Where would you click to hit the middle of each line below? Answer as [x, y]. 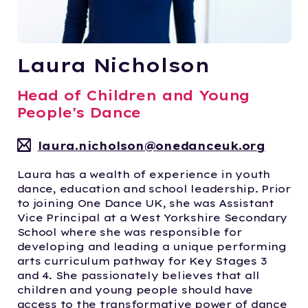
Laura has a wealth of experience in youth [144, 175]
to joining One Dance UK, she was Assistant [145, 203]
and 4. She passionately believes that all [139, 276]
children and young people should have [135, 290]
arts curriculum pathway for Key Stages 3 [142, 261]
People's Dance [79, 113]
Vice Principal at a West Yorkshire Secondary [152, 218]
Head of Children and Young [133, 96]
